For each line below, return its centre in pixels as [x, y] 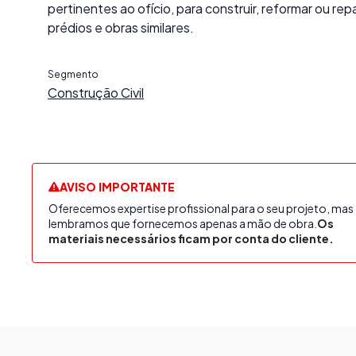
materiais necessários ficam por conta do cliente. [191, 238]
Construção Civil [96, 92]
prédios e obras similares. [121, 27]
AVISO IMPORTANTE [117, 186]
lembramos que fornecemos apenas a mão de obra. [183, 223]
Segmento [73, 74]
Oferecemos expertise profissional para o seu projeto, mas [201, 208]
